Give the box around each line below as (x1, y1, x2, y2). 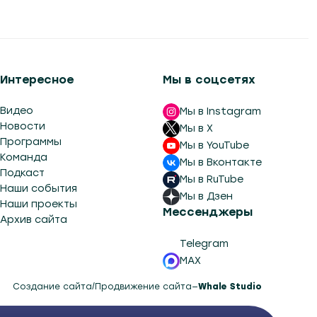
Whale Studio (198, 282, 262, 292)
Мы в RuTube (180, 173, 243, 185)
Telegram (180, 238, 229, 250)
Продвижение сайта (95, 282, 192, 292)
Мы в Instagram (180, 105, 261, 117)
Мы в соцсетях (163, 73, 255, 86)
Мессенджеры (163, 205, 253, 219)
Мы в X (180, 122, 213, 134)
